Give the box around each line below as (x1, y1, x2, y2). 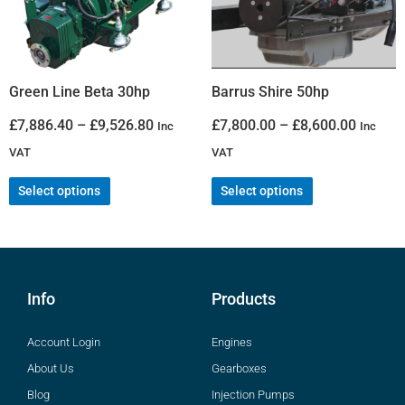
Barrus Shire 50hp (212, 82, 329, 100)
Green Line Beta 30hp (9, 82, 150, 100)
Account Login (27, 334, 100, 349)
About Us (27, 361, 74, 375)
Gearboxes (212, 361, 267, 375)
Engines (212, 334, 252, 349)
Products (212, 288, 276, 308)
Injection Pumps (212, 387, 295, 401)
